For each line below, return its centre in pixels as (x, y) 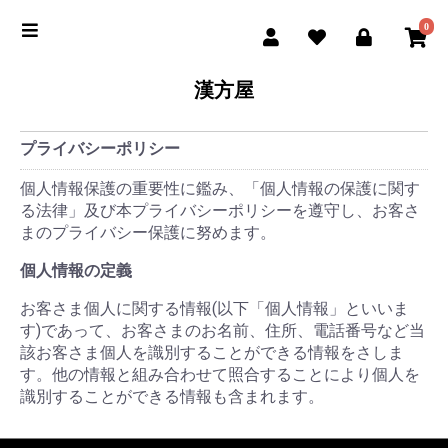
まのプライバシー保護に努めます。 (148, 232)
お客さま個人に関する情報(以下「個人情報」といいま (214, 308)
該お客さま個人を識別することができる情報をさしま (212, 352)
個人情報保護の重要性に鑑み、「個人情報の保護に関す (220, 188)
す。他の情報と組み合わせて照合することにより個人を (220, 374)
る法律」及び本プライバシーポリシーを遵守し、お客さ (220, 210)
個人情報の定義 (76, 270)
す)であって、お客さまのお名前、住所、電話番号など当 (222, 330)
